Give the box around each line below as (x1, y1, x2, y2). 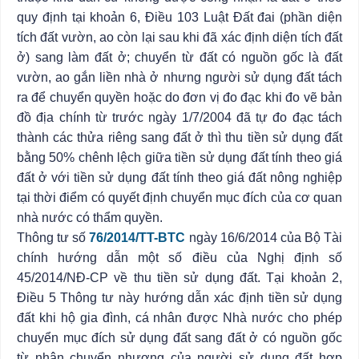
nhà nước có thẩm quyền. (17, 211, 163, 224)
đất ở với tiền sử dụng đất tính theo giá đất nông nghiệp (17, 171, 342, 184)
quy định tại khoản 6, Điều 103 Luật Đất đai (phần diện (17, 10, 342, 24)
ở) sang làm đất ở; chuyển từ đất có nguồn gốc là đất (17, 50, 342, 64)
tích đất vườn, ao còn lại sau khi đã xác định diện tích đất (17, 30, 342, 44)
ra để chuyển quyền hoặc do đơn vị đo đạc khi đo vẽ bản (17, 91, 342, 104)
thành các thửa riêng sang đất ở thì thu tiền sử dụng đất (17, 131, 342, 144)
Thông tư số (17, 231, 90, 244)
